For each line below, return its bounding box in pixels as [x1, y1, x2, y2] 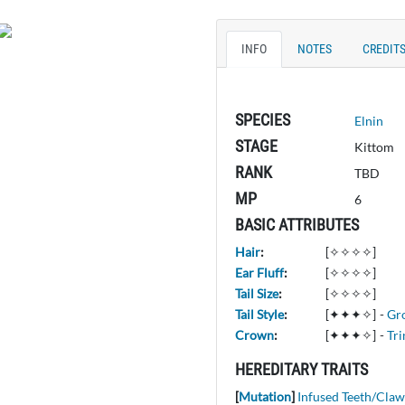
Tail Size [235, 285, 278, 301]
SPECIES [235, 109, 290, 129]
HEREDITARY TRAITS [235, 359, 368, 379]
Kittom [354, 138, 395, 155]
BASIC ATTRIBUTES [235, 214, 359, 234]
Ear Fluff [235, 264, 284, 280]
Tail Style [235, 306, 284, 322]
